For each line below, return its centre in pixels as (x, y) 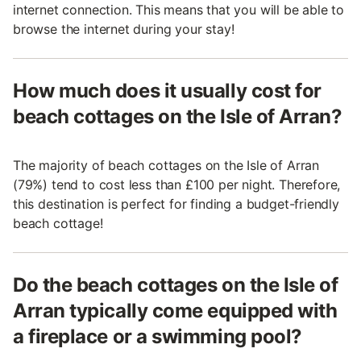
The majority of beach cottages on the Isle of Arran (166, 165)
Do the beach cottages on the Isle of (176, 285)
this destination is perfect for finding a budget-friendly (176, 204)
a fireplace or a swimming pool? (158, 336)
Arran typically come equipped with (175, 311)
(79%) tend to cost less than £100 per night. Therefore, (177, 185)
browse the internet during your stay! (124, 29)
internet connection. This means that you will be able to (179, 10)
